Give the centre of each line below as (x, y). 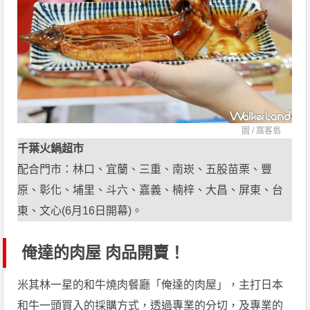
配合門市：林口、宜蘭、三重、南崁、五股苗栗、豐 (145, 170)
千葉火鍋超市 (51, 149)
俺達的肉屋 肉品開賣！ (103, 253)
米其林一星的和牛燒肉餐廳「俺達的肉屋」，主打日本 (151, 285)
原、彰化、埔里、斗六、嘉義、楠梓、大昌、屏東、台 (151, 190)
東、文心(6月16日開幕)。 (80, 211)
